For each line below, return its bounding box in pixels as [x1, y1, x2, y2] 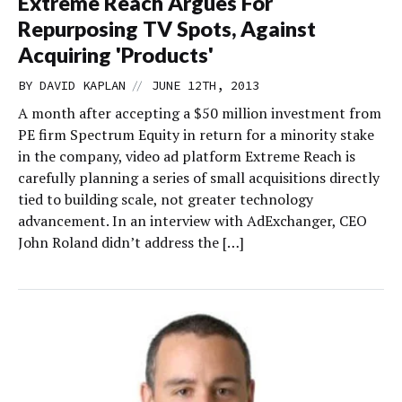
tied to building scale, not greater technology [18, 189, 313, 209]
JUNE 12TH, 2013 [152, 77, 259, 93]
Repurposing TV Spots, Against [18, 16, 316, 41]
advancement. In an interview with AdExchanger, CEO [18, 211, 367, 231]
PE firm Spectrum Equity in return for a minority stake [18, 125, 374, 144]
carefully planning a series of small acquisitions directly [18, 168, 380, 188]
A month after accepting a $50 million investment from [18, 103, 381, 123]
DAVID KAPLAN [39, 77, 126, 93]
